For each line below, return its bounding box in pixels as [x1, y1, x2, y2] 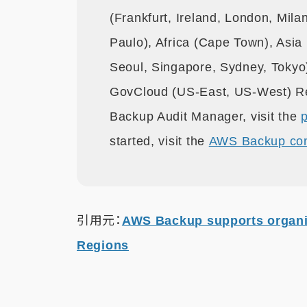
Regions [77, 238, 130, 253]
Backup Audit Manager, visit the [110, 110, 302, 124]
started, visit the [110, 134, 209, 149]
